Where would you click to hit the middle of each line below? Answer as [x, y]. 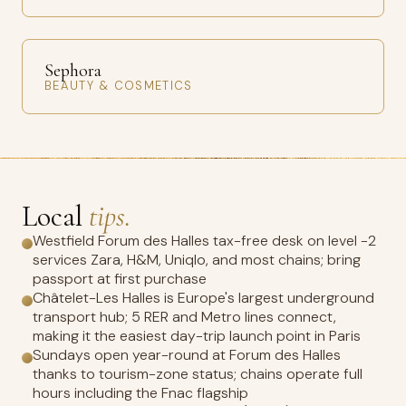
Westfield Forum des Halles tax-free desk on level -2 [204, 241]
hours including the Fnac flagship [140, 393]
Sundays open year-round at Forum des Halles [187, 355]
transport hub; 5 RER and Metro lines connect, [184, 317]
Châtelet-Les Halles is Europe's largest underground [203, 298]
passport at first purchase [120, 279]
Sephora [73, 71]
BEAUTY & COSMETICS [119, 86]
